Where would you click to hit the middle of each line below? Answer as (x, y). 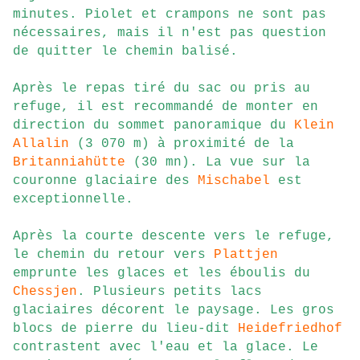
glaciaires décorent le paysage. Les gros (174, 311)
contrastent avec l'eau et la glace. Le (166, 348)
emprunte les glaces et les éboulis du (162, 274)
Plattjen (246, 255)
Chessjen (45, 292)
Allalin (41, 144)
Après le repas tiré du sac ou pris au (162, 89)
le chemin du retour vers (113, 255)
